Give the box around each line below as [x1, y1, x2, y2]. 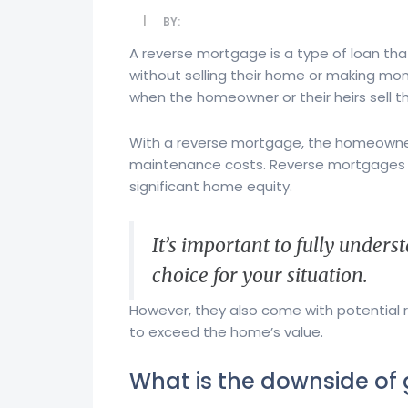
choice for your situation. [152, 262, 368, 288]
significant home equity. [129, 176, 292, 196]
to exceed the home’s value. [129, 321, 323, 342]
